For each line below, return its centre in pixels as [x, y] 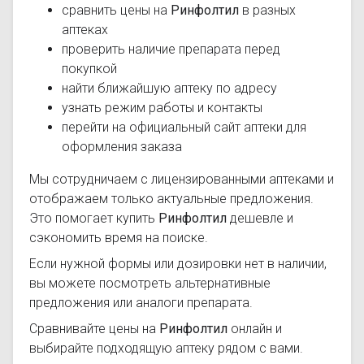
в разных [267, 10]
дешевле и [260, 218]
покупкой [89, 69]
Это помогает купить [94, 218]
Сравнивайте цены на [94, 329]
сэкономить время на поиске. [119, 238]
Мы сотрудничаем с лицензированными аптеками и [182, 179]
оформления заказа [122, 147]
